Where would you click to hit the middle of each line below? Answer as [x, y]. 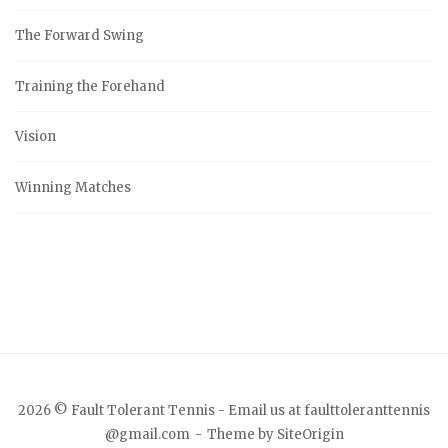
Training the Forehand [90, 86]
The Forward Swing [79, 36]
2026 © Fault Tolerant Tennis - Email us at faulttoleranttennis [224, 410]
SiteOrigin [310, 434]
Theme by [241, 434]
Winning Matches [73, 187]
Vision [35, 137]
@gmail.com [147, 434]
